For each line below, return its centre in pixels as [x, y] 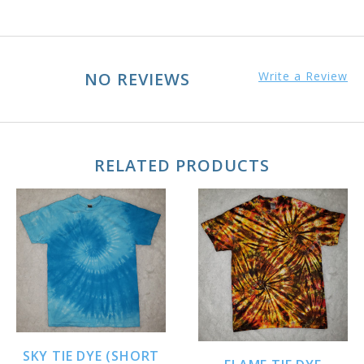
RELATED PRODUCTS [182, 165]
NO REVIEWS [137, 79]
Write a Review [303, 76]
